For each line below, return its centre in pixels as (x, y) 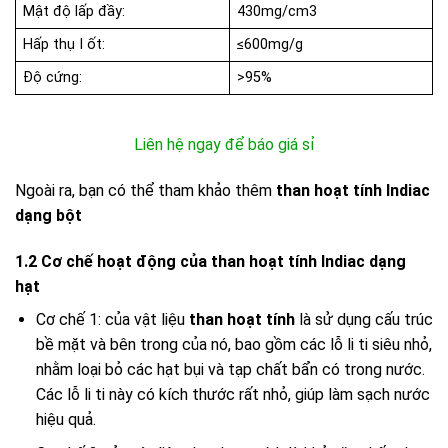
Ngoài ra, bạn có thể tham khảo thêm (145, 191)
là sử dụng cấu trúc (363, 319)
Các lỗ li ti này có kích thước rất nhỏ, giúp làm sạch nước (232, 394)
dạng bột (48, 216)
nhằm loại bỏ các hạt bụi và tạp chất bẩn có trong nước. (230, 369)
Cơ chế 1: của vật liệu (112, 319)
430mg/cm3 (279, 12)
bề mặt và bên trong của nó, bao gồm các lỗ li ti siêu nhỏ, (233, 344)
